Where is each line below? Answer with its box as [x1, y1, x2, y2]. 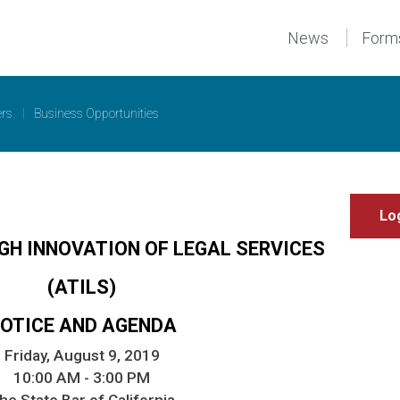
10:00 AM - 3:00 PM [13, 368, 150, 387]
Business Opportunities [34, 105, 159, 121]
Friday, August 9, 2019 [4, 346, 160, 364]
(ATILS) [47, 275, 116, 298]
